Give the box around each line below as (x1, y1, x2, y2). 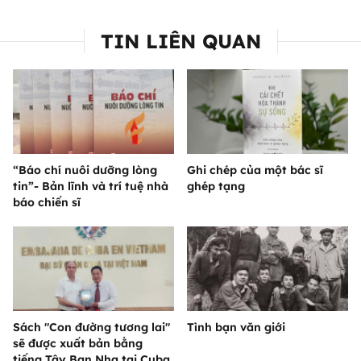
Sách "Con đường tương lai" (13, 320, 170, 335)
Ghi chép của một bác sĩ (187, 163, 323, 178)
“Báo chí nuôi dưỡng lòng (13, 163, 157, 178)
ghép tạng (187, 179, 245, 194)
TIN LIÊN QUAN (100, 29, 261, 54)
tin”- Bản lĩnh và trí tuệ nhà (13, 179, 168, 194)
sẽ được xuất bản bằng (13, 336, 143, 351)
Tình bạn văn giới (187, 320, 285, 335)
